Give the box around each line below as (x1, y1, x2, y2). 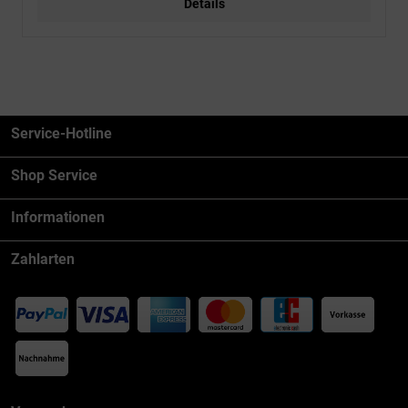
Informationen (11, 209, 105, 226)
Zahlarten (11, 250, 75, 268)
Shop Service (11, 167, 97, 184)
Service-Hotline (11, 125, 112, 142)
